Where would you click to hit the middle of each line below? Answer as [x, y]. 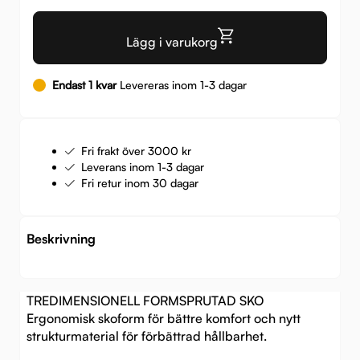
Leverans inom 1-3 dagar [143, 167]
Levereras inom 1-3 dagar [182, 85]
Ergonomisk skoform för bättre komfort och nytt [164, 319]
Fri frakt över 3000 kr [136, 151]
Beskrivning [61, 239]
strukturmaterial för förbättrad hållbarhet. [148, 336]
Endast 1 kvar [84, 85]
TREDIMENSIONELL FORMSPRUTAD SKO [147, 301]
